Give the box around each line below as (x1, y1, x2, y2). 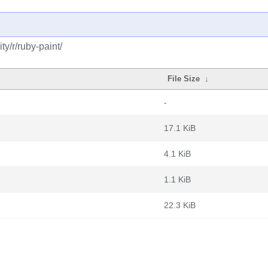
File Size (167, 74, 200, 83)
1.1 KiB (164, 175, 191, 184)
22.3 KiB (164, 200, 196, 210)
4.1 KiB (164, 149, 191, 159)
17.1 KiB (164, 123, 196, 133)
